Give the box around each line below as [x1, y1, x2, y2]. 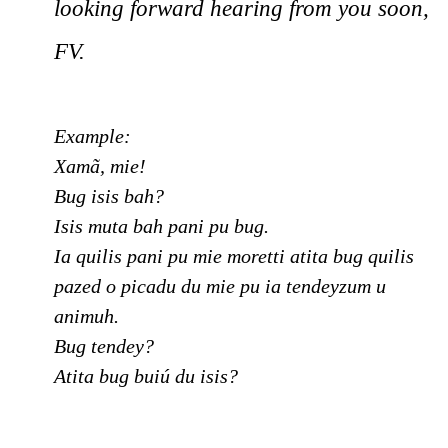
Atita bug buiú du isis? [54, 365, 238, 388]
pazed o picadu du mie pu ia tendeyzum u [54, 275, 386, 298]
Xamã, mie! [54, 155, 146, 178]
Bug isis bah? [54, 185, 164, 208]
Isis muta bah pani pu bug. [54, 215, 269, 238]
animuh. [54, 305, 119, 328]
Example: [54, 125, 131, 148]
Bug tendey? [54, 335, 154, 358]
